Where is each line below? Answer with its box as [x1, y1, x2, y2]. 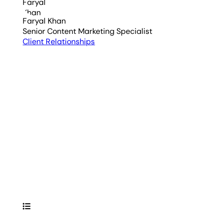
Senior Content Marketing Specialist [23, 26, 153, 37]
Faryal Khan [23, 16, 66, 27]
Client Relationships [23, 36, 95, 47]
